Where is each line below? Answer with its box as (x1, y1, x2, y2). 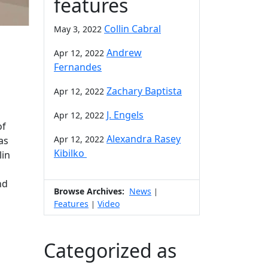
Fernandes (54, 60, 102, 74)
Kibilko (54, 146, 87, 160)
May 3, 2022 (54, 23, 102, 35)
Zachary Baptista (106, 84, 182, 98)
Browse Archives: (54, 185, 124, 197)
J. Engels (106, 108, 144, 121)
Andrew (106, 45, 142, 59)
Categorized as (44, 237, 176, 263)
